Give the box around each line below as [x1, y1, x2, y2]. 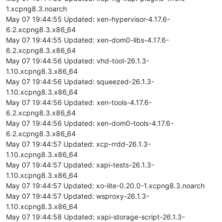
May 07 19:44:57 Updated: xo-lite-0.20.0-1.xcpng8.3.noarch [6, 181, 205, 190]
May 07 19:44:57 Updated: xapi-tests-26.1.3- [6, 160, 154, 169]
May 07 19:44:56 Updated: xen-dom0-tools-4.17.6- [6, 118, 173, 127]
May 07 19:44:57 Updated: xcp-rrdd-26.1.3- [6, 139, 151, 148]
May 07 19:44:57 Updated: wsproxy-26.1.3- [6, 191, 149, 200]
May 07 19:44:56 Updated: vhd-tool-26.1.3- [6, 56, 149, 65]
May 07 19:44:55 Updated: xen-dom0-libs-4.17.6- [6, 35, 169, 44]
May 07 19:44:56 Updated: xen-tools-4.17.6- [6, 98, 152, 107]
